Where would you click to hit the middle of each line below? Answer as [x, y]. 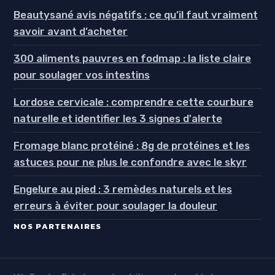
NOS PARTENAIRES [58, 227]
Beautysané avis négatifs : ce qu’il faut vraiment [136, 15]
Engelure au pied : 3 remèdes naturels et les [123, 189]
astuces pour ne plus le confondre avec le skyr [130, 162]
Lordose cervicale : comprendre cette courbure [134, 102]
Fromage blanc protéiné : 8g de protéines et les [132, 146]
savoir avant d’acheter [71, 32]
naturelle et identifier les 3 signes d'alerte [118, 119]
